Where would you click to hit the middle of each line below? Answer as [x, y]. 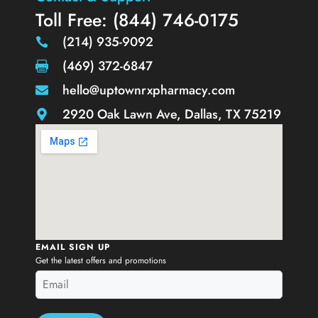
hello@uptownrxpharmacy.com [148, 90]
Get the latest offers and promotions [101, 260]
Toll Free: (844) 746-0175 [137, 20]
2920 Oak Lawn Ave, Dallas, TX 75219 [171, 114]
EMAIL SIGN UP [73, 247]
